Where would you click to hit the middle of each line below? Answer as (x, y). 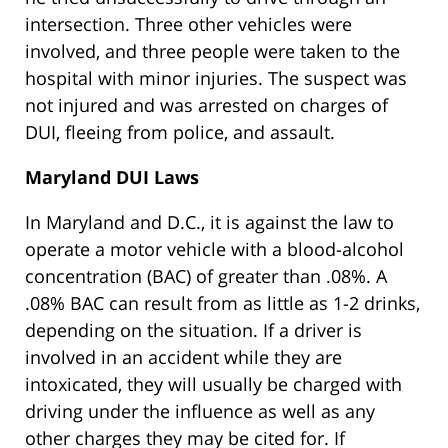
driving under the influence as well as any (200, 411)
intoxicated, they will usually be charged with (213, 384)
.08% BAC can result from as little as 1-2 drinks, (222, 303)
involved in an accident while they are (183, 357)
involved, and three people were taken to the (212, 51)
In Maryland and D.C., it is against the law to (209, 222)
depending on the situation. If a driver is (193, 330)
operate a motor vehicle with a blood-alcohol (214, 249)
